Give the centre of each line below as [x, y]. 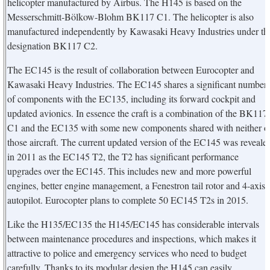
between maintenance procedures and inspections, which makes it [132, 238]
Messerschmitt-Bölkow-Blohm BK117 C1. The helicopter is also [130, 17]
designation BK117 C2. [52, 46]
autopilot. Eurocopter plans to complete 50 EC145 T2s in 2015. [128, 200]
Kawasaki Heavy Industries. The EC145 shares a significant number [137, 84]
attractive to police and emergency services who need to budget [127, 253]
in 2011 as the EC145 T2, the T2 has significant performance [123, 156]
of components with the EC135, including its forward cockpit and [131, 99]
